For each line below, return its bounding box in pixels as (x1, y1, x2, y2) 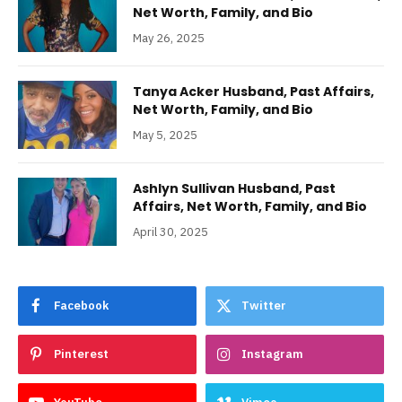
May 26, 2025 (133, 31, 205, 47)
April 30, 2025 (133, 224, 208, 240)
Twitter (241, 298, 286, 314)
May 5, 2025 (133, 127, 197, 144)
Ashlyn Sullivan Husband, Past (133, 179, 336, 198)
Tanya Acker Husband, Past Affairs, (133, 83, 374, 101)
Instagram (241, 346, 303, 363)
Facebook (54, 298, 109, 314)
